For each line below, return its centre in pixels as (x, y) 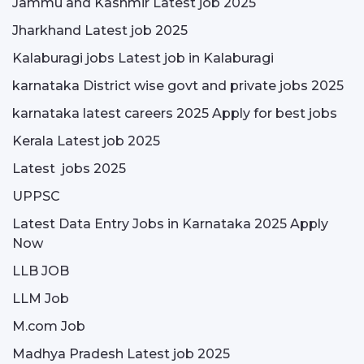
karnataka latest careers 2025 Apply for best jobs (175, 113)
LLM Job (41, 299)
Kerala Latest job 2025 (86, 141)
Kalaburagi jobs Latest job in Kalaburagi (143, 58)
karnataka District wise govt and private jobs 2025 (178, 86)
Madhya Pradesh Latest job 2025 (121, 354)
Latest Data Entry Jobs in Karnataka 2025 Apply (170, 224)
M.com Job (49, 326)
